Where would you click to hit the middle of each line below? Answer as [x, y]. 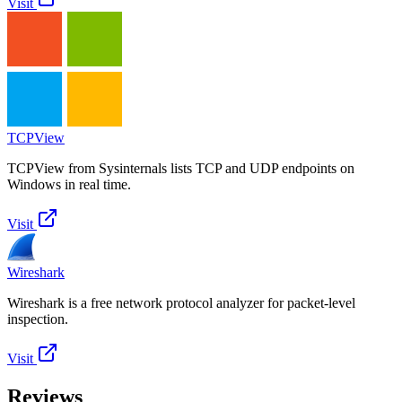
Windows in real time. [69, 185]
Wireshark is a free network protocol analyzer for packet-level [181, 303]
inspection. [38, 319]
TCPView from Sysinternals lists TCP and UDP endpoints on [181, 169]
